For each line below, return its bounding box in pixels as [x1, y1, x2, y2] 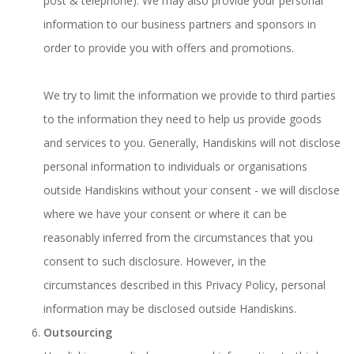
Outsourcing [43, 325, 112, 340]
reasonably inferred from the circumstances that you [43, 230, 313, 245]
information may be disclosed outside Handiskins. [43, 301, 296, 316]
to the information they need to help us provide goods [43, 111, 322, 126]
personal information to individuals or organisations [43, 159, 307, 174]
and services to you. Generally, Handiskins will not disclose [43, 135, 341, 150]
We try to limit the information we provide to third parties [43, 88, 336, 103]
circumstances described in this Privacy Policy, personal [43, 277, 326, 292]
